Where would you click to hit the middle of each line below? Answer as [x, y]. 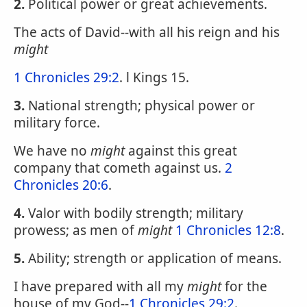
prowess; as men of [76, 230]
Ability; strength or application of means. [153, 258]
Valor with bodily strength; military [134, 213]
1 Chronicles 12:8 [228, 230]
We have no [52, 151]
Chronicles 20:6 [61, 185]
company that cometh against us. [119, 168]
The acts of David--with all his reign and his [147, 32]
